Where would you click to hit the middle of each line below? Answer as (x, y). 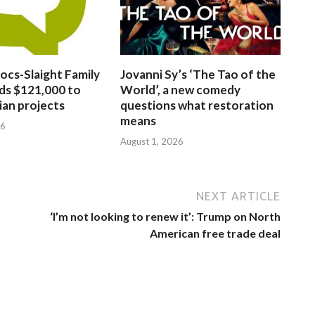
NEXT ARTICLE (238, 196)
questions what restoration (197, 105)
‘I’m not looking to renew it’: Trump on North (165, 216)
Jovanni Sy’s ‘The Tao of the (198, 75)
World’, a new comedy (181, 90)
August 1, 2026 (152, 141)
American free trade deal (215, 233)
